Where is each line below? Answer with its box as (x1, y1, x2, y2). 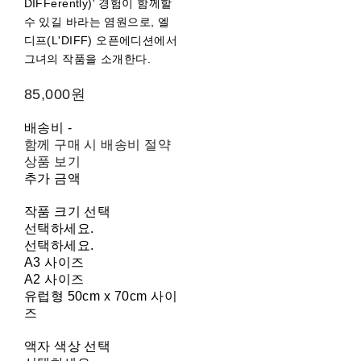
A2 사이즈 (23, 272, 85, 287)
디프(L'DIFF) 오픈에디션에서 (23, 34, 178, 48)
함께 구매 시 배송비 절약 (23, 138, 172, 152)
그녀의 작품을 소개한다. (23, 52, 151, 66)
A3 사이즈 (23, 255, 85, 270)
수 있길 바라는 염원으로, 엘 (23, 15, 170, 29)
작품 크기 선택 (23, 205, 111, 219)
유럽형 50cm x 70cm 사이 (23, 289, 178, 304)
